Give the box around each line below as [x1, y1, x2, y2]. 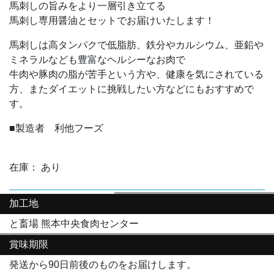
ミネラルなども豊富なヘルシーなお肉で [9, 54, 185, 65]
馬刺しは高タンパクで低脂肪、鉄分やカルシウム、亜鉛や [9, 39, 264, 50]
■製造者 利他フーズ [9, 122, 103, 133]
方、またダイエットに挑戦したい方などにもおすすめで [9, 83, 254, 94]
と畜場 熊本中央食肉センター [9, 218, 139, 229]
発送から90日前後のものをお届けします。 [9, 259, 196, 270]
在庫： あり [9, 161, 61, 172]
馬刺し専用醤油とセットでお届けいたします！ [9, 15, 215, 26]
